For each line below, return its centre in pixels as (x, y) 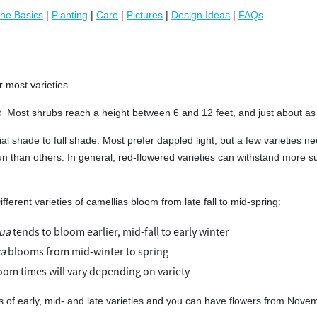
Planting (70, 15)
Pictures (145, 15)
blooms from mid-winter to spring (87, 252)
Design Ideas (201, 15)
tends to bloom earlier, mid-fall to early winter (120, 232)
